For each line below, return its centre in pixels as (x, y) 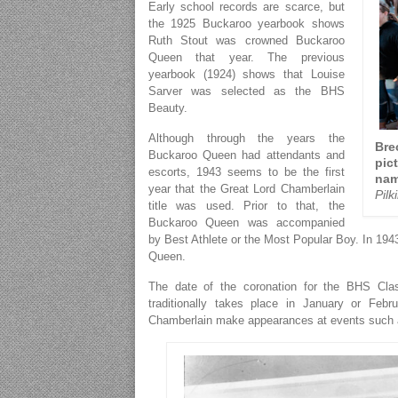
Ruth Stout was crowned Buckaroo (247, 40)
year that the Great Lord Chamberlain (247, 189)
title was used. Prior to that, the (247, 206)
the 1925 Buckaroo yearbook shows (247, 24)
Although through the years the (247, 138)
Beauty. (168, 108)
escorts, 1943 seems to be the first (247, 172)
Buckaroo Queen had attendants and (247, 155)
